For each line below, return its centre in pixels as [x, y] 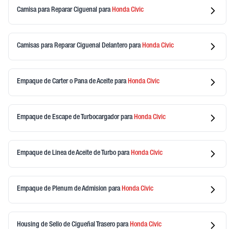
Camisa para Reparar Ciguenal [58, 10]
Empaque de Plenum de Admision [63, 189]
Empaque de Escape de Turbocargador [69, 118]
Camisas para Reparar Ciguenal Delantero [73, 46]
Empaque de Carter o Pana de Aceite [66, 82]
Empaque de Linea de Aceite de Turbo [67, 154]
